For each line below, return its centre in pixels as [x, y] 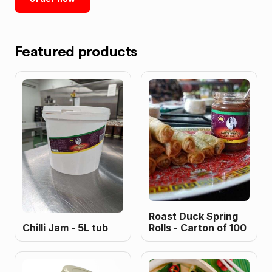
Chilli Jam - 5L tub [65, 228]
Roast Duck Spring [193, 216]
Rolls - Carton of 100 [198, 228]
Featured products [76, 52]
